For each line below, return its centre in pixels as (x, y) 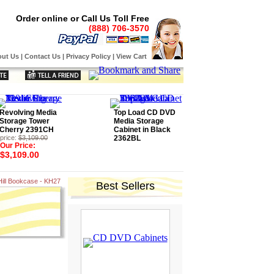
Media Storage (139, 121)
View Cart (131, 56)
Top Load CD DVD (145, 113)
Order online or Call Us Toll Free (83, 18)
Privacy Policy (88, 56)
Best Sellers (125, 186)
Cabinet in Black (142, 130)
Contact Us (43, 56)
